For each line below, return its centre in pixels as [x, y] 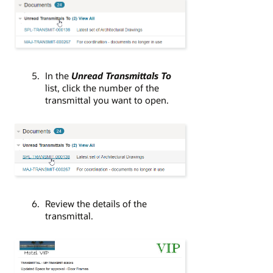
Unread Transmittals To [121, 75]
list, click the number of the [102, 87]
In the [58, 75]
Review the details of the [96, 203]
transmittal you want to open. [107, 100]
